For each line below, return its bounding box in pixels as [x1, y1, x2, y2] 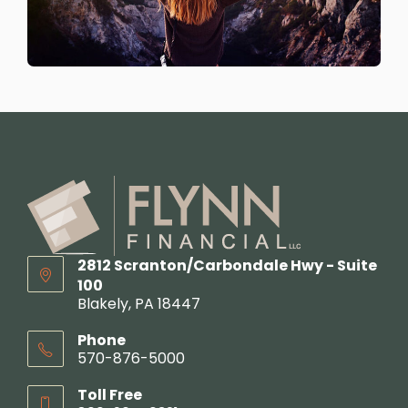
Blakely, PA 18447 [77, 293, 200, 315]
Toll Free [77, 384, 142, 406]
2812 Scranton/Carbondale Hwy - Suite [77, 255, 377, 277]
